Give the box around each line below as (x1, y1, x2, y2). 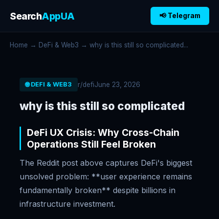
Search (10, 10, 42, 22)
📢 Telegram (159, 12, 200, 20)
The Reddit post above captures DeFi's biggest (20, 158, 192, 168)
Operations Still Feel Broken (27, 138, 156, 150)
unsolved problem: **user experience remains (20, 172, 192, 181)
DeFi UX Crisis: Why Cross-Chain (27, 127, 179, 138)
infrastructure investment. (20, 199, 115, 209)
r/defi (78, 80, 94, 88)
